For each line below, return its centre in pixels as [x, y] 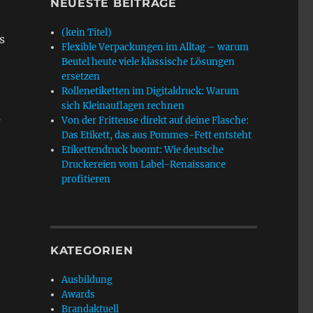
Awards [79, 294]
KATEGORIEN [92, 250]
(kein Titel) [87, 32]
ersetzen [81, 77]
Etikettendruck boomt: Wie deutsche [143, 150]
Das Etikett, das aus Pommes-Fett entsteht [157, 135]
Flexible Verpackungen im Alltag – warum [155, 47]
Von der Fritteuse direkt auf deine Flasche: [155, 121]
